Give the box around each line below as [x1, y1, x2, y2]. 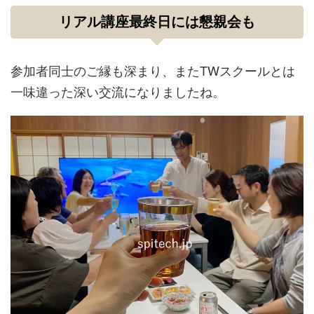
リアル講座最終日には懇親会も [59, 14, 255, 29]
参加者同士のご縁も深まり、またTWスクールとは [11, 61, 295, 79]
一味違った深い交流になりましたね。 [11, 82, 225, 100]
